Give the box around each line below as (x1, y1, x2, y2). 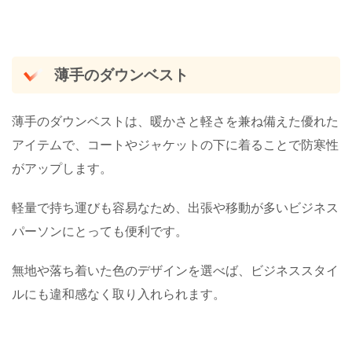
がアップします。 (12, 160, 112, 177)
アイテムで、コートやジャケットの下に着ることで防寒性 (12, 137, 339, 153)
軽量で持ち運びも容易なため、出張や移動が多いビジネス (12, 200, 339, 216)
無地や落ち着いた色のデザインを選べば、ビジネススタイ (12, 262, 339, 279)
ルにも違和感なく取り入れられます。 (12, 286, 225, 302)
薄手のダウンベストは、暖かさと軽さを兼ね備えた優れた (12, 113, 339, 130)
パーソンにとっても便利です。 (12, 223, 188, 240)
